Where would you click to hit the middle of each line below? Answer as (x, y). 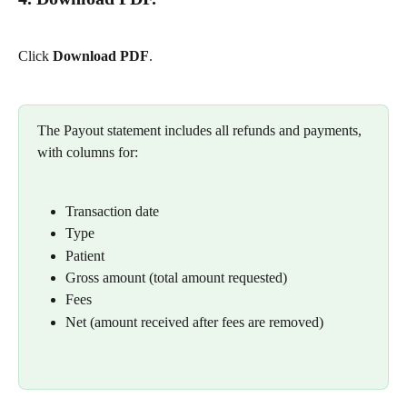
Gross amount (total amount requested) (176, 277)
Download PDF (101, 56)
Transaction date (112, 211)
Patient (85, 255)
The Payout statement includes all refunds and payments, (201, 131)
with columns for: (88, 153)
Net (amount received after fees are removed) (194, 322)
